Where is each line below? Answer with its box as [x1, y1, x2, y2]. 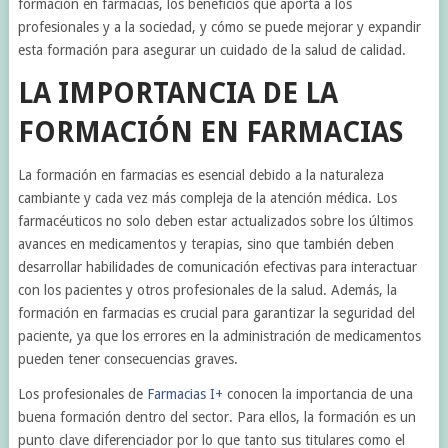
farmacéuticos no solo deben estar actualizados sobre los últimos [17, 213, 413, 229]
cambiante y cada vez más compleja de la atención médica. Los [17, 190, 397, 206]
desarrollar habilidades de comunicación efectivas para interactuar [17, 259, 417, 275]
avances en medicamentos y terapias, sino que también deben [17, 236, 394, 252]
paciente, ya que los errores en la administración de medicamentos [17, 328, 421, 344]
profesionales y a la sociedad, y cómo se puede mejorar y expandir [17, 19, 421, 35]
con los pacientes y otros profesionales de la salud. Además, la [17, 282, 397, 298]
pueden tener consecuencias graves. [17, 351, 238, 367]
